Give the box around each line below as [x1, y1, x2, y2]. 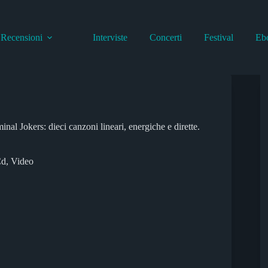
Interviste [93, 32, 128, 42]
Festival [204, 32, 234, 42]
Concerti [150, 32, 182, 42]
